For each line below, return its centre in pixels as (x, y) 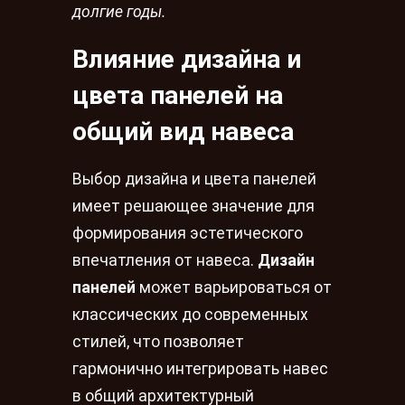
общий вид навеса (183, 131)
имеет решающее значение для (193, 207)
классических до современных (190, 315)
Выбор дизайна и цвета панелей (194, 179)
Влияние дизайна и (187, 59)
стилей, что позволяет (158, 342)
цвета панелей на (178, 95)
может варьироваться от (234, 288)
